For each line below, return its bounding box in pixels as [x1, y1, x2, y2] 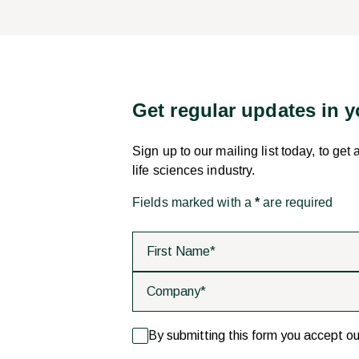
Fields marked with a [132, 195, 256, 209]
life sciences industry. [132, 163, 256, 177]
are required [260, 195, 333, 209]
